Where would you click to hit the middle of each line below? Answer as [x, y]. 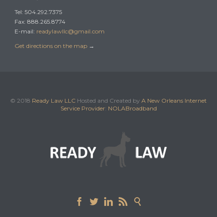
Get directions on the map [51, 46]
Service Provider [83, 108]
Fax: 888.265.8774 [40, 22]
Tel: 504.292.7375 [38, 12]
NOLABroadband [132, 108]
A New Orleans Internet [174, 101]
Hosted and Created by [108, 101]
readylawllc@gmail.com [70, 31]
